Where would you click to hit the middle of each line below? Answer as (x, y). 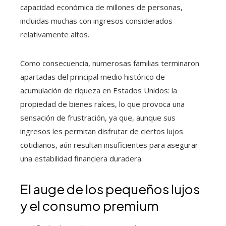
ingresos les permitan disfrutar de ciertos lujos (102, 131)
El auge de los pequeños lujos (110, 189)
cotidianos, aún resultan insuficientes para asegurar (109, 145)
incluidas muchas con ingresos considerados (96, 20)
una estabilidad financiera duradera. (81, 158)
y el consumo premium (90, 205)
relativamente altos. (55, 34)
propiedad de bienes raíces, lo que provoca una (102, 104)
